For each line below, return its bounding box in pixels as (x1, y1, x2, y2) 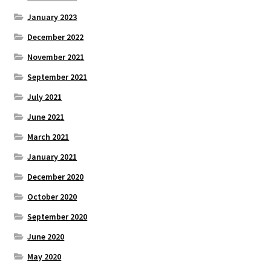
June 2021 (27, 111, 65, 122)
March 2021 (27, 131, 70, 142)
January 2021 (27, 151, 77, 162)
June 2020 (27, 230, 65, 242)
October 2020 (27, 191, 77, 202)
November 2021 (27, 51, 85, 62)
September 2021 (27, 71, 88, 82)
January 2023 (27, 11, 77, 22)
